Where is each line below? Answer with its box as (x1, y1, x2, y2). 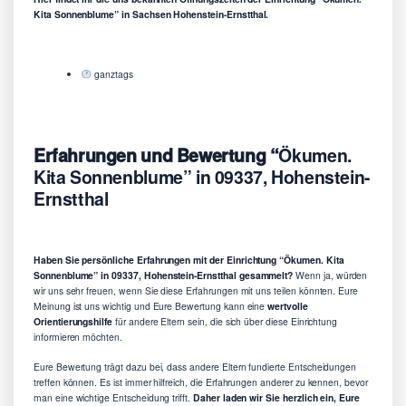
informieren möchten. (34, 330, 122, 344)
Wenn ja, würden (293, 268, 368, 283)
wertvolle (267, 299, 308, 314)
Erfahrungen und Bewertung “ (34, 142, 279, 169)
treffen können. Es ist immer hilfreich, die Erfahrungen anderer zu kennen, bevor (34, 375, 368, 390)
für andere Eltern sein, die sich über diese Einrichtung (112, 314, 338, 329)
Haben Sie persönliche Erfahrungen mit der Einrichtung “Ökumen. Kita (34, 253, 344, 267)
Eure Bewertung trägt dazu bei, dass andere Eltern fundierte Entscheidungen (34, 360, 357, 374)
